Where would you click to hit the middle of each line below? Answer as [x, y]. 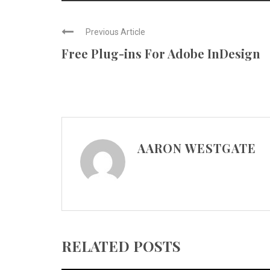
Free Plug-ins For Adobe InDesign [161, 53]
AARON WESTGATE [197, 148]
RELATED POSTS [121, 246]
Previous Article [115, 32]
